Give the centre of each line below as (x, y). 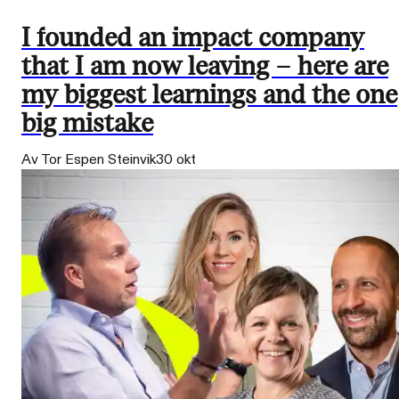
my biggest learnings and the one (209, 94)
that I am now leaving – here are (205, 66)
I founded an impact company (193, 37)
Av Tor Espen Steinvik (89, 159)
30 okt (176, 159)
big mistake (87, 123)
